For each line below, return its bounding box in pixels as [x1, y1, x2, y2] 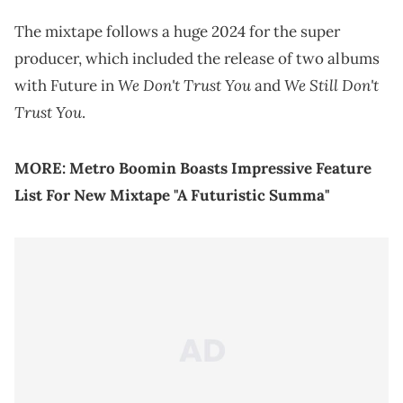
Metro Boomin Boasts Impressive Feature [69, 157, 372, 178]
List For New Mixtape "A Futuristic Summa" [14, 184, 330, 205]
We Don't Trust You [118, 74, 251, 95]
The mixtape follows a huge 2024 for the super [14, 21, 340, 41]
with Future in [14, 75, 118, 95]
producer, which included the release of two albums [14, 48, 380, 68]
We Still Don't [284, 74, 379, 95]
